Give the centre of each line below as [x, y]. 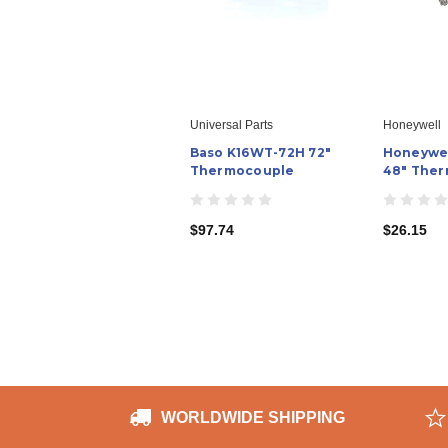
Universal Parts [231, 124]
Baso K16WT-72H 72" [260, 152]
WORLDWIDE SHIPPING [253, 417]
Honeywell [411, 124]
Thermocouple [242, 170]
